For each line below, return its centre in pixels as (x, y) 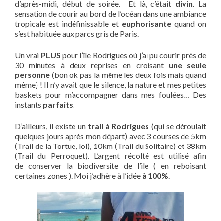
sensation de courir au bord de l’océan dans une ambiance (110, 14)
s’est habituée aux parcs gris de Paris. (77, 33)
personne (32, 75)
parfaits (58, 104)
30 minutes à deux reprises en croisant (92, 65)
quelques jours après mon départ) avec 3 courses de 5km (110, 136)
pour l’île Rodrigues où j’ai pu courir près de (133, 55)
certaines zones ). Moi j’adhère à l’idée (78, 175)
